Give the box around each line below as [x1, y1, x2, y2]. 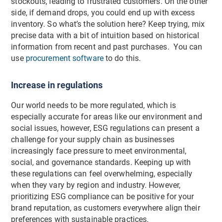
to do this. [105, 54, 141, 63]
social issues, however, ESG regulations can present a [11, 123, 200, 133]
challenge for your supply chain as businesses [11, 135, 174, 144]
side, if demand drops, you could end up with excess [11, 8, 195, 18]
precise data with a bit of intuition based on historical [11, 31, 199, 41]
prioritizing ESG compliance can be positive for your [11, 192, 194, 201]
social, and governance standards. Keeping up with [11, 158, 191, 167]
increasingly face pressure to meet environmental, [11, 146, 187, 156]
